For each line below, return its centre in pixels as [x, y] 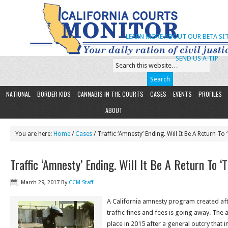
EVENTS [182, 94]
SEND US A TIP [197, 58]
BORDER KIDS [54, 94]
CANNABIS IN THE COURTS [110, 94]
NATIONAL [18, 94]
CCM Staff [81, 182]
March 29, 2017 [40, 182]
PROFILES [210, 94]
